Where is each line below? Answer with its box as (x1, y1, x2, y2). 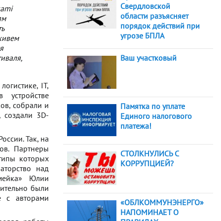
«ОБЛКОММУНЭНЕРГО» (120, 197, 204, 208)
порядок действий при (120, 21, 200, 31)
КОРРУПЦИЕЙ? (120, 158, 174, 168)
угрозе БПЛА (120, 31, 164, 41)
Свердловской (120, 1, 170, 11)
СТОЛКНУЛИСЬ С (120, 148, 179, 158)
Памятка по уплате (120, 101, 185, 111)
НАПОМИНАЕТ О (120, 207, 179, 218)
